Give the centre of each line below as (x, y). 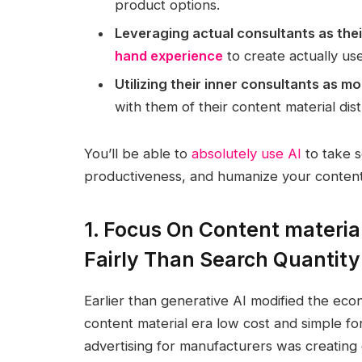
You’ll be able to (137, 154)
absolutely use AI (246, 154)
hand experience (168, 55)
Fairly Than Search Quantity (222, 259)
